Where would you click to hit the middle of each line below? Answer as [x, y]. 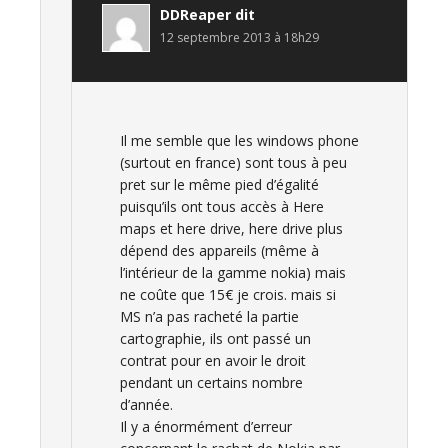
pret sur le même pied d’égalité [219, 184]
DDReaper [195, 14]
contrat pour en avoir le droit [213, 360]
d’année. [146, 404]
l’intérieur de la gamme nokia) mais [233, 272]
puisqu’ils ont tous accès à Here [222, 206]
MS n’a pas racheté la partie [209, 316]
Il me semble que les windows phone [239, 140]
